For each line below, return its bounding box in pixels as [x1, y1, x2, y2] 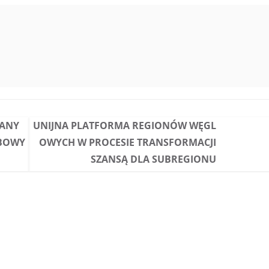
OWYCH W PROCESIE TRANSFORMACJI [38, 136, 216, 149]
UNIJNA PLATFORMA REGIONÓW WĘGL [32, 119, 216, 132]
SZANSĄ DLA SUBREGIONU [90, 153, 216, 166]
